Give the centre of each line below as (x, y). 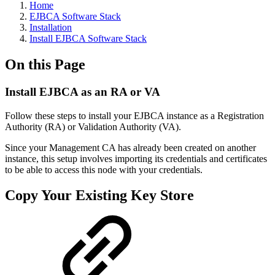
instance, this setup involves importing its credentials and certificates (136, 158)
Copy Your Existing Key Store (99, 196)
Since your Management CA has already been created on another (130, 147)
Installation (51, 27)
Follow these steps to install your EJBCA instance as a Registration (134, 115)
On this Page (45, 64)
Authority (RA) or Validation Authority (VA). (93, 126)
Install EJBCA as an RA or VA (83, 91)
